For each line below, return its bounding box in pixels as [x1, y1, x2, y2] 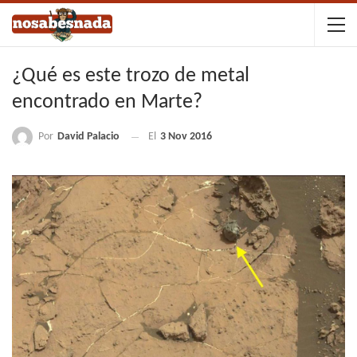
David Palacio [57, 131, 120, 143]
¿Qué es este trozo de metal [12, 65, 249, 87]
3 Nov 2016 [160, 131, 212, 143]
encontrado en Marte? [12, 92, 202, 113]
